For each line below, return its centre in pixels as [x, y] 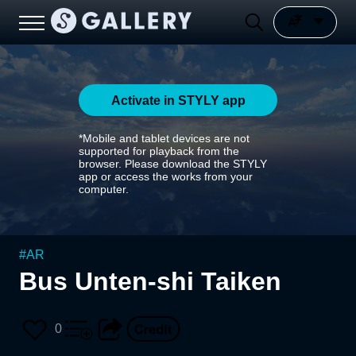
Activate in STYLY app [178, 100]
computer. [104, 189]
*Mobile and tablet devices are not [164, 138]
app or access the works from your [166, 176]
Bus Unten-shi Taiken [150, 281]
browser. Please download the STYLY [173, 164]
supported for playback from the [159, 151]
